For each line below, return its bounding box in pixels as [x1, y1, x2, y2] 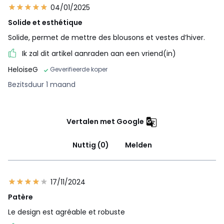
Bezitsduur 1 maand [8, 79, 75, 90]
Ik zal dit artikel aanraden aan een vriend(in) [22, 48, 176, 59]
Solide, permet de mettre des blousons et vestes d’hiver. [8, 32, 205, 43]
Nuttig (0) [72, 140, 109, 150]
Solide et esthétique [8, 17, 82, 28]
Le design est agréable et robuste [8, 207, 125, 217]
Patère [8, 192, 33, 202]
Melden [124, 140, 152, 150]
